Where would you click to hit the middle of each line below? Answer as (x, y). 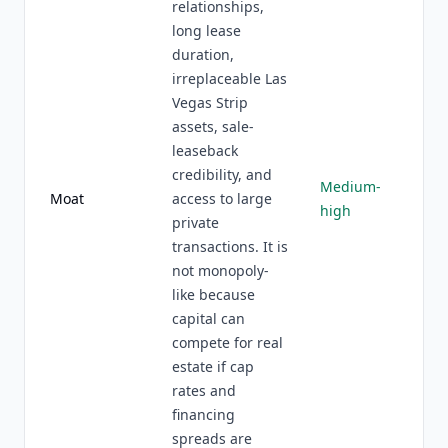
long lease (206, 30)
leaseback (205, 150)
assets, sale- (213, 126)
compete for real (227, 342)
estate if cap (213, 366)
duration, (203, 54)
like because (213, 294)
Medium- (350, 186)
